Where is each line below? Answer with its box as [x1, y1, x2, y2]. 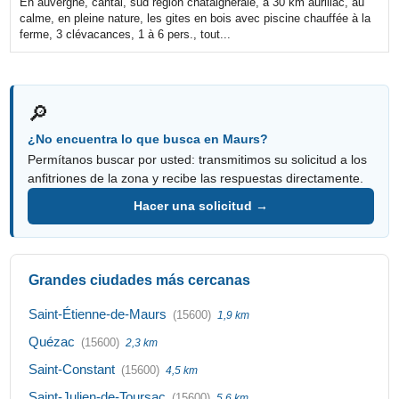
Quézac [28, 334, 76, 350]
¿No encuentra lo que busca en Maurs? [28, 132, 269, 147]
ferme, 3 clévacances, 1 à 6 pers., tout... [20, 28, 232, 42]
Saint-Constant [28, 362, 116, 378]
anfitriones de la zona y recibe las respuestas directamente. [28, 171, 364, 186]
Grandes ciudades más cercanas [28, 273, 251, 289]
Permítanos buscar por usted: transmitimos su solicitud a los [28, 152, 368, 167]
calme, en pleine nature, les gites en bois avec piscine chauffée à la [20, 12, 371, 26]
